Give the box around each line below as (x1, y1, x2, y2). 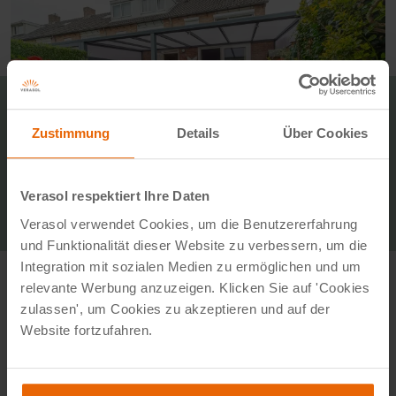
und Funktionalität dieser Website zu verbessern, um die (20, 237, 368, 253)
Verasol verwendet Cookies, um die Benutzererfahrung (20, 216, 358, 232)
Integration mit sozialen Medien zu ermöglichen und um (20, 258, 362, 274)
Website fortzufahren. (20, 322, 153, 338)
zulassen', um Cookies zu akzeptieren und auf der (20, 301, 330, 316)
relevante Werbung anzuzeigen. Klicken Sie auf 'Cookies (20, 279, 369, 295)
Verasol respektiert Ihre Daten (20, 188, 210, 204)
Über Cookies (282, 126, 369, 141)
